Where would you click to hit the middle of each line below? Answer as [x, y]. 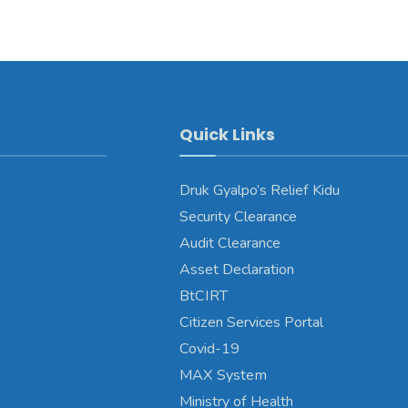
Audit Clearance [229, 243]
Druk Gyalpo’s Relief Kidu [259, 190]
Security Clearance [238, 216]
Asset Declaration [236, 269]
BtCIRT [203, 296]
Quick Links [227, 134]
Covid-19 [209, 348]
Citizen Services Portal [251, 322]
